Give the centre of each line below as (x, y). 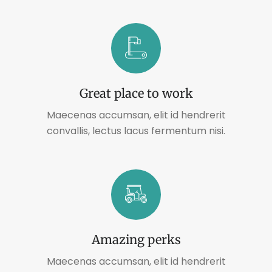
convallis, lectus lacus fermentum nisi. (136, 131)
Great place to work (136, 93)
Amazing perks (136, 239)
